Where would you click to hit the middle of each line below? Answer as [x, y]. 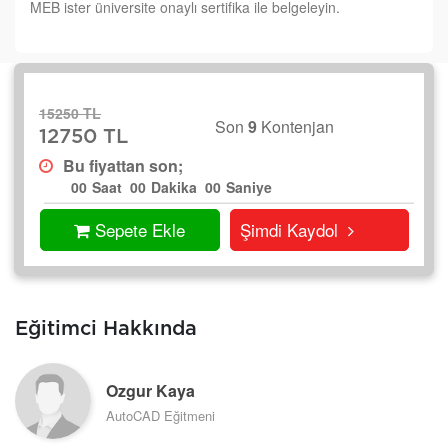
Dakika [174, 187]
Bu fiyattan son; [123, 166]
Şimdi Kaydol [288, 230]
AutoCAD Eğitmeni [160, 415]
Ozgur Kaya [150, 390]
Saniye [249, 187]
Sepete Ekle [140, 230]
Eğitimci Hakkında [106, 329]
